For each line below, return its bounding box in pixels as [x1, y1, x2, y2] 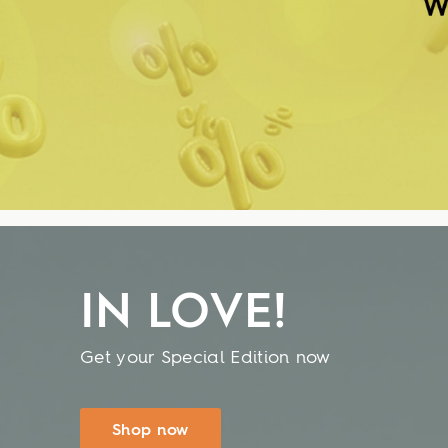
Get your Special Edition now [80, 349, 331, 367]
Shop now [112, 423, 189, 439]
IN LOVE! [80, 290, 288, 338]
